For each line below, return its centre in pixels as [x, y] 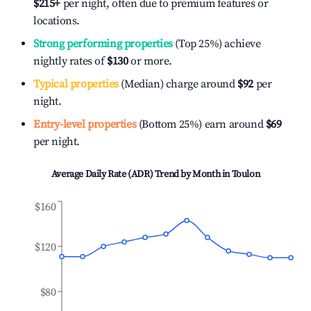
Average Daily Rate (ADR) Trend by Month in [141, 174]
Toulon [246, 174]
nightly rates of [70, 61]
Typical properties [76, 84]
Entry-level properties [85, 124]
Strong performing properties [103, 44]
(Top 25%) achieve [217, 44]
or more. [150, 61]
